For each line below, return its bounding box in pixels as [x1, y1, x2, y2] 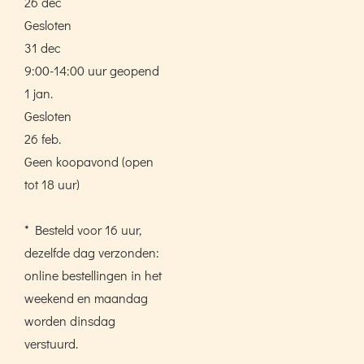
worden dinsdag [24, 311, 115, 329]
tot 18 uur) [24, 175, 80, 193]
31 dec [24, 38, 61, 56]
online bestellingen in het [24, 266, 162, 284]
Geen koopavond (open [24, 152, 154, 170]
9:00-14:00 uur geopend [24, 61, 159, 79]
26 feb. [24, 129, 61, 147]
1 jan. [24, 84, 53, 102]
